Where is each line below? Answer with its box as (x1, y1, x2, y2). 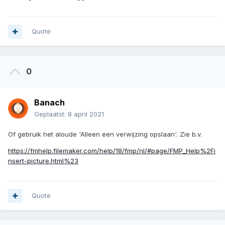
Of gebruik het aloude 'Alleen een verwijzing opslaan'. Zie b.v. (8, 130, 202, 139)
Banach (34, 97, 65, 108)
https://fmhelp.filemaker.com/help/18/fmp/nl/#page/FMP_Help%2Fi (8, 147, 215, 155)
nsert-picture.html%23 (8, 157, 78, 165)
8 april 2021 (68, 110, 104, 119)
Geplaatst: (34, 110, 68, 119)
